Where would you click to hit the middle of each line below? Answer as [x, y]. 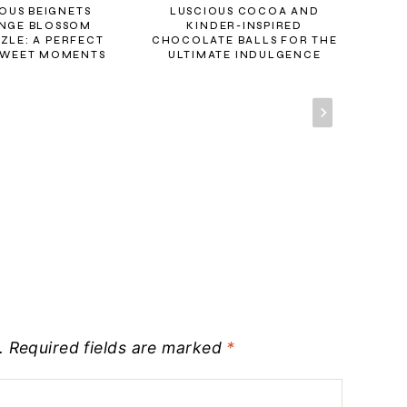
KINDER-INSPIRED [244, 26]
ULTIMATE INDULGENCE [244, 55]
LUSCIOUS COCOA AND [244, 12]
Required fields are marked [118, 347]
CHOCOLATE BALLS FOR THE [244, 41]
